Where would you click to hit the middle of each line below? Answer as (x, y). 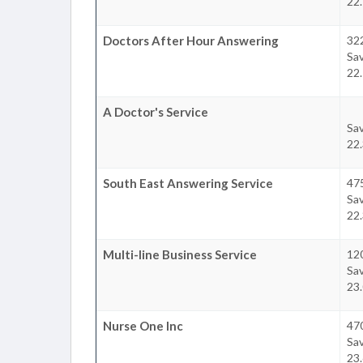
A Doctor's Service (156, 111)
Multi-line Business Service (180, 254)
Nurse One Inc (143, 325)
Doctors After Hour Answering (191, 40)
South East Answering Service (188, 183)
